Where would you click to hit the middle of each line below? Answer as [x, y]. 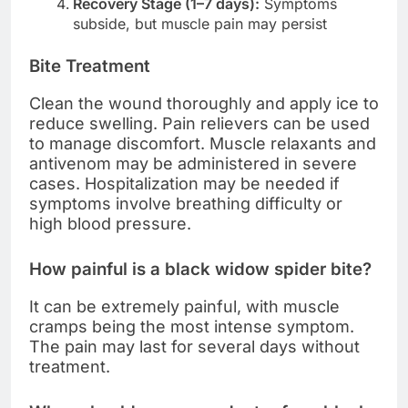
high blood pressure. [110, 223]
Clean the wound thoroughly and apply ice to [204, 103]
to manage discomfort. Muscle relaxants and [203, 143]
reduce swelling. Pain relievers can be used [199, 123]
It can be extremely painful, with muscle [184, 306]
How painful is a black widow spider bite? [200, 269]
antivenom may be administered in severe [193, 163]
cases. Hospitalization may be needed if [184, 183]
